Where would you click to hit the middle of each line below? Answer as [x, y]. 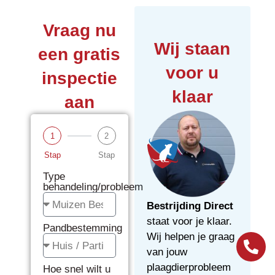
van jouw [167, 252]
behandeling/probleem [93, 187]
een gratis [79, 55]
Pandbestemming [83, 228]
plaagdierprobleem [188, 267]
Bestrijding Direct [190, 206]
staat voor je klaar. [189, 221]
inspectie [79, 79]
